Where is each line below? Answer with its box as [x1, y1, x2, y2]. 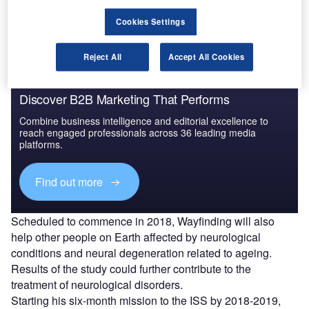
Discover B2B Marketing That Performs [19, 89, 230, 108]
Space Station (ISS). [11, 7, 110, 23]
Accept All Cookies [168, 50, 245, 62]
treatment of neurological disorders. [11, 277, 183, 293]
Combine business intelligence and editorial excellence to [19, 113, 268, 128]
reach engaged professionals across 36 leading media [19, 125, 256, 139]
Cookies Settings [116, 15, 186, 27]
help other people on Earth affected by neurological [11, 229, 261, 246]
